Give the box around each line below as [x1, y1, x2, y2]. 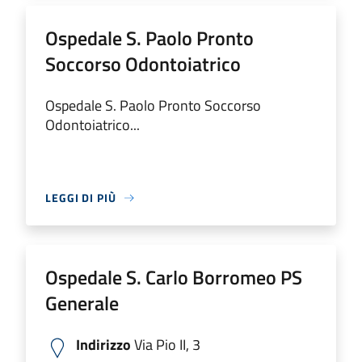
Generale [45, 288, 119, 318]
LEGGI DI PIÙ [45, 189, 116, 206]
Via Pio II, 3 [131, 334, 200, 356]
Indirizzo [76, 334, 131, 356]
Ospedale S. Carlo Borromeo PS [45, 263, 302, 292]
